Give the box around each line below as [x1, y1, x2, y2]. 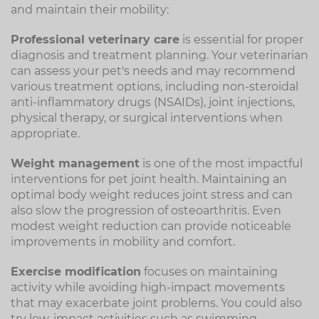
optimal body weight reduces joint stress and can [11, 188, 293, 202]
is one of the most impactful [140, 157, 303, 170]
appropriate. [11, 127, 80, 140]
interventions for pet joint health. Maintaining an [11, 172, 287, 186]
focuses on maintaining [141, 265, 278, 278]
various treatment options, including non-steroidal [11, 80, 298, 93]
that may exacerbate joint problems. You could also [11, 296, 302, 310]
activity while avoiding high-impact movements [11, 281, 285, 294]
